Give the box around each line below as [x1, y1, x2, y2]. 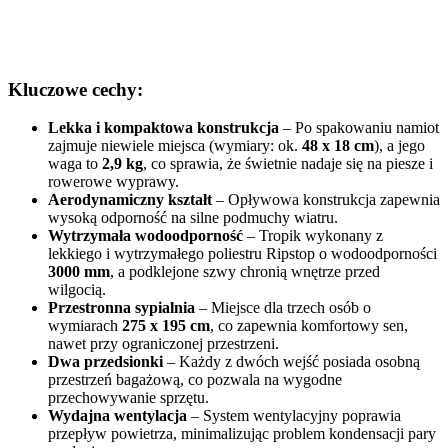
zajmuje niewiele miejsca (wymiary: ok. [48, 137, 302, 155]
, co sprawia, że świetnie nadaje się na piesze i [143, 155, 433, 173]
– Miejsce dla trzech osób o [195, 299, 371, 317]
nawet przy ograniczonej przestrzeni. [48, 335, 279, 353]
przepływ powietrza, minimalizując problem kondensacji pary [48, 425, 436, 443]
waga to [48, 155, 102, 173]
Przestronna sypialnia [48, 299, 195, 317]
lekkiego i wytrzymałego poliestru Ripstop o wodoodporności [48, 245, 437, 263]
